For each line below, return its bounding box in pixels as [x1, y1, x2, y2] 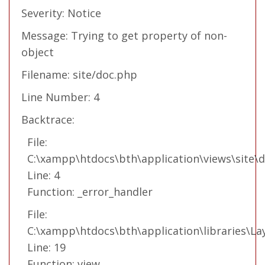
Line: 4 [27, 167, 60, 182]
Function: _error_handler [27, 184, 153, 199]
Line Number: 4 [21, 89, 99, 104]
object [21, 44, 54, 59]
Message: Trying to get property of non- [21, 28, 227, 43]
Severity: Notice [21, 5, 101, 20]
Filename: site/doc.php [21, 67, 137, 82]
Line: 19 [27, 240, 66, 254]
